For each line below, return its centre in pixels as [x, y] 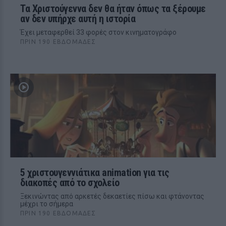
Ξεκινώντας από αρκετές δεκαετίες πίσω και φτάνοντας [112, 196]
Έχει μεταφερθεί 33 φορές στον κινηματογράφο [98, 32]
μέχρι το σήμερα [47, 204]
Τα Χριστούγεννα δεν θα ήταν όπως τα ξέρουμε [113, 9]
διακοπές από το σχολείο [70, 183]
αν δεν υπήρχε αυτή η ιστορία [78, 19]
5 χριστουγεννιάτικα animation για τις [95, 173]
